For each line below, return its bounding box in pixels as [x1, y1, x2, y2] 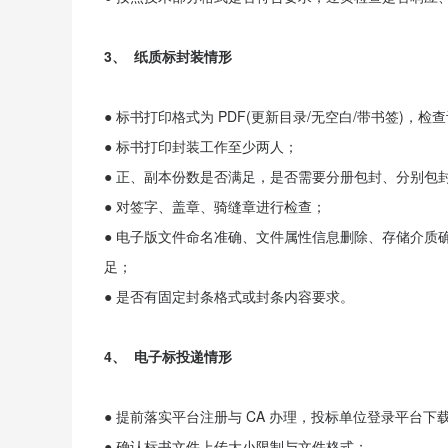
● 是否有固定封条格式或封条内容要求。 [104, 286, 354, 306]
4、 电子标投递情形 [104, 346, 232, 366]
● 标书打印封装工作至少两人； [104, 136, 298, 156]
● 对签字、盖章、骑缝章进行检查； [104, 196, 326, 216]
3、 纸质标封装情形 [104, 46, 232, 66]
